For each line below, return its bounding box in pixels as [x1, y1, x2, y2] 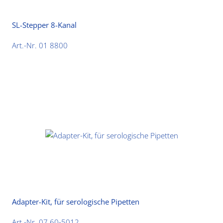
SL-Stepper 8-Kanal [12, 20, 77, 30]
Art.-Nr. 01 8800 [12, 40, 68, 50]
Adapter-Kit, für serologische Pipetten [12, 197, 140, 207]
